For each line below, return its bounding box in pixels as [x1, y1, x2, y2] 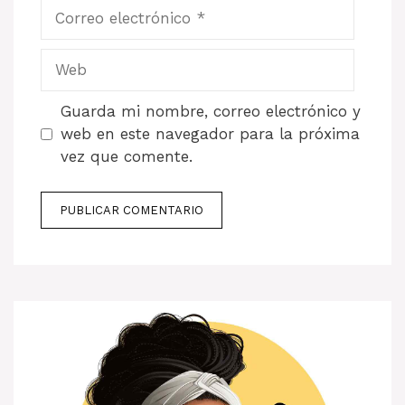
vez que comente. [60, 147, 193, 166]
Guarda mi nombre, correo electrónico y [60, 102, 361, 121]
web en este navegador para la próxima [60, 125, 360, 144]
